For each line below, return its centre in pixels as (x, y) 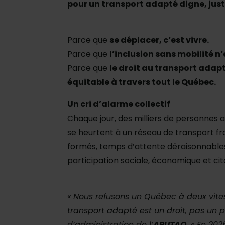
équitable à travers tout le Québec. (142, 82)
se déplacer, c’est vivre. (159, 40)
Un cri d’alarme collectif (119, 104)
